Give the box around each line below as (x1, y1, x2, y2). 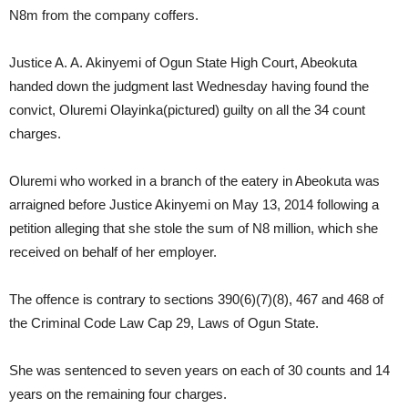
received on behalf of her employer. (9, 244, 217, 260)
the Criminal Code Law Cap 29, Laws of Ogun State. (9, 315, 319, 331)
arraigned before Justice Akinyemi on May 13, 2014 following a (9, 197, 379, 212)
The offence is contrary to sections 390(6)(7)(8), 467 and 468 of (9, 291, 383, 307)
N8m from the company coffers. (9, 7, 199, 23)
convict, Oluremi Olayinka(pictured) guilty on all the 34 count (9, 102, 365, 117)
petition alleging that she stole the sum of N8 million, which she (9, 220, 378, 236)
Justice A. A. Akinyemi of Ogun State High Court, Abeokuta (9, 55, 357, 70)
